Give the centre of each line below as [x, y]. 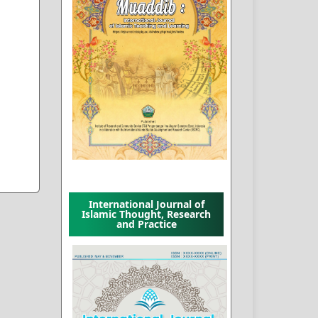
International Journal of [146, 204]
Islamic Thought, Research [146, 214]
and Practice [146, 224]
